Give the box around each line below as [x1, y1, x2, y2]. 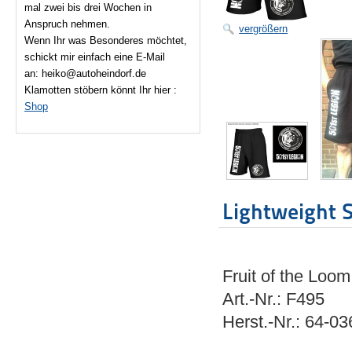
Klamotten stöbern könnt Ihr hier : [24, 83, 177, 96]
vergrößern [239, 22, 288, 35]
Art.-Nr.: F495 [222, 288, 325, 309]
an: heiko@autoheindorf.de [24, 67, 146, 79]
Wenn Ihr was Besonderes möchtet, [24, 34, 187, 46]
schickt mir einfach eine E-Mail [24, 50, 165, 63]
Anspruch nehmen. [24, 17, 110, 30]
